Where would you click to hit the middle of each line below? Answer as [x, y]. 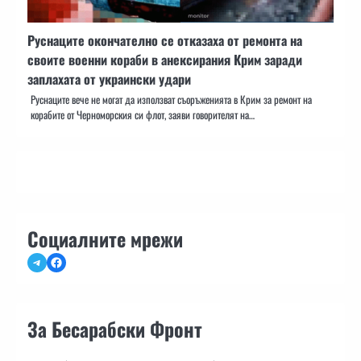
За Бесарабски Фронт [115, 328]
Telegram [52, 261]
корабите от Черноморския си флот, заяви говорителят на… [143, 114]
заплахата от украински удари [109, 79]
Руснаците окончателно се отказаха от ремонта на [165, 40]
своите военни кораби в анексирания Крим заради [165, 59]
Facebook [71, 261]
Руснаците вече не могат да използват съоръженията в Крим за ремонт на [171, 99]
